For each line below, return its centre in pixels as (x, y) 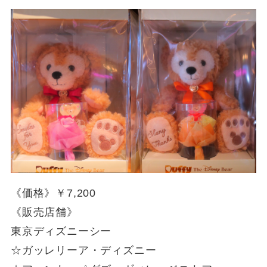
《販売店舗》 (44, 212)
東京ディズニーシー (61, 231)
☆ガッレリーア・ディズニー (83, 250)
